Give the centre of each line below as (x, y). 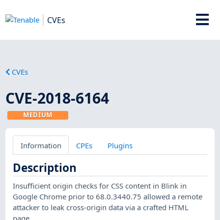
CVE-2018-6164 (57, 98)
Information (41, 145)
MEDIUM (38, 115)
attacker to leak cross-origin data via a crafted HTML (101, 207)
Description (45, 167)
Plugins (120, 145)
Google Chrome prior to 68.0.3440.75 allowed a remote (108, 196)
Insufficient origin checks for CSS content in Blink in (100, 185)
